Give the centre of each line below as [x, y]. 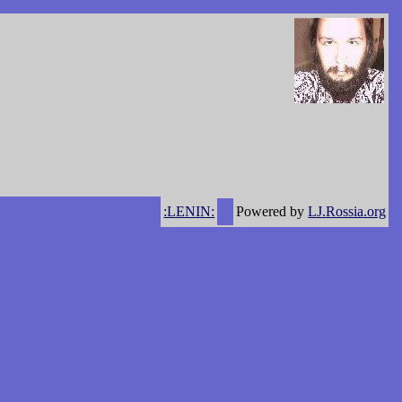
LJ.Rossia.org [347, 211]
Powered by [272, 211]
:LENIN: [189, 211]
